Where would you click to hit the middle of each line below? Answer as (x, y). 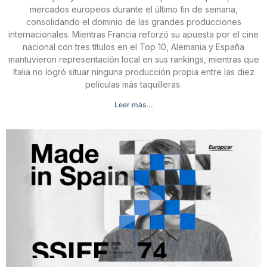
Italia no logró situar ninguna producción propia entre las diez (133, 72)
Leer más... (133, 104)
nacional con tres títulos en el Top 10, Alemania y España (133, 46)
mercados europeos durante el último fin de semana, (133, 9)
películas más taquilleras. (133, 84)
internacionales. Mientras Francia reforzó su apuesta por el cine (133, 34)
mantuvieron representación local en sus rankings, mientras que (133, 59)
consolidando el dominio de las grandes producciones (133, 21)
